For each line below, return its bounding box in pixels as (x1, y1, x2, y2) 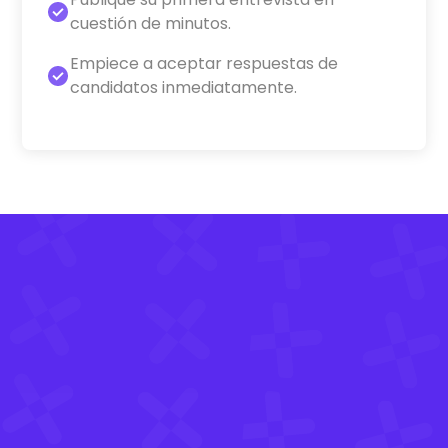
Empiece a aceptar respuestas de (70, 51, 339, 75)
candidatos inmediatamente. (70, 75, 298, 99)
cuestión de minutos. (70, 11, 232, 35)
